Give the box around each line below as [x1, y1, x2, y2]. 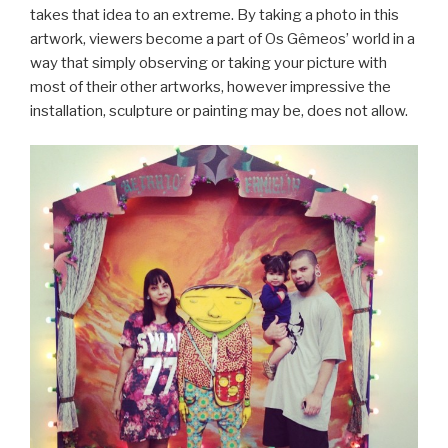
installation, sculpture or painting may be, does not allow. [30, 101, 408, 120]
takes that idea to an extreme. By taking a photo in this [30, 5, 399, 24]
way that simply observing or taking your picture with [30, 53, 387, 72]
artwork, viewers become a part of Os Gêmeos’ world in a [30, 29, 415, 48]
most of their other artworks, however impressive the [30, 77, 391, 96]
